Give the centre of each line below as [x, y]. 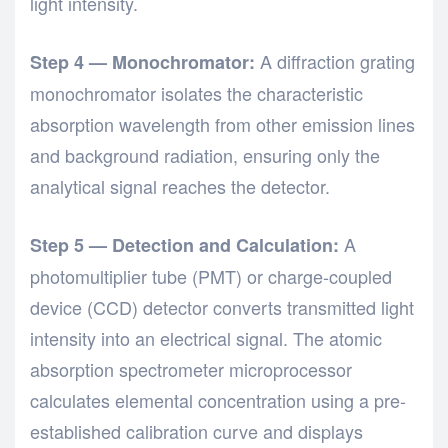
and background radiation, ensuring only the [205, 155]
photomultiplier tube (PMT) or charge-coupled [211, 276]
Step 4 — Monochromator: [142, 62]
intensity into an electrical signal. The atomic [206, 338]
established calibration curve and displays [196, 431]
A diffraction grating [335, 61]
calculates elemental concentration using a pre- [218, 400]
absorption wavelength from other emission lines [222, 124]
